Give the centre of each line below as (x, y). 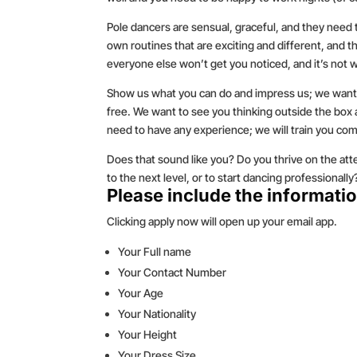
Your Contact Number (173, 272)
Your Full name (155, 251)
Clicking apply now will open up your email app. (222, 221)
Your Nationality (157, 313)
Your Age (141, 292)
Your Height (148, 334)
